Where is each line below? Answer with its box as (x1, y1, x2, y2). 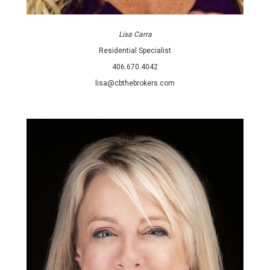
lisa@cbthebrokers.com (95, 79, 175, 88)
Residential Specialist (99, 46, 171, 55)
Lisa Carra (118, 30, 152, 39)
